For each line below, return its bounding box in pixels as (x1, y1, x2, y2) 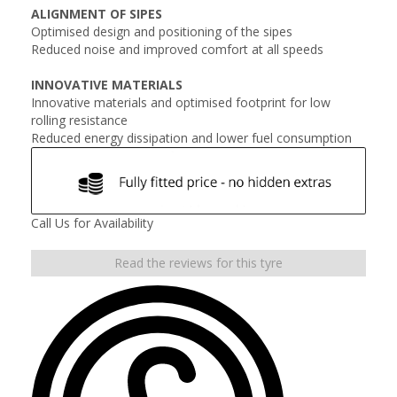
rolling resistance (31, 112, 128, 128)
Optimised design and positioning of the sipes (31, 23, 292, 40)
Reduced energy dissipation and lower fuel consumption (31, 129, 352, 146)
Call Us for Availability (31, 214, 153, 231)
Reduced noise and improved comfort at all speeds (31, 41, 323, 58)
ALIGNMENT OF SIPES (31, 5, 162, 22)
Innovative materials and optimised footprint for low (31, 94, 331, 111)
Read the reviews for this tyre (114, 253, 283, 271)
